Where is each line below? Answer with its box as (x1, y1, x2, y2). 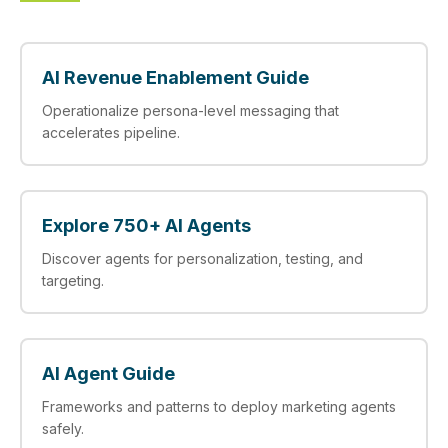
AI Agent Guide (42, 363, 175, 384)
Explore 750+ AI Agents (42, 215, 251, 236)
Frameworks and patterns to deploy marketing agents (42, 398, 396, 415)
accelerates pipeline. (42, 124, 180, 141)
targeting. (42, 272, 104, 289)
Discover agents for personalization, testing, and (42, 250, 363, 267)
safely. (42, 420, 84, 437)
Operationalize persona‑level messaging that (42, 102, 339, 119)
